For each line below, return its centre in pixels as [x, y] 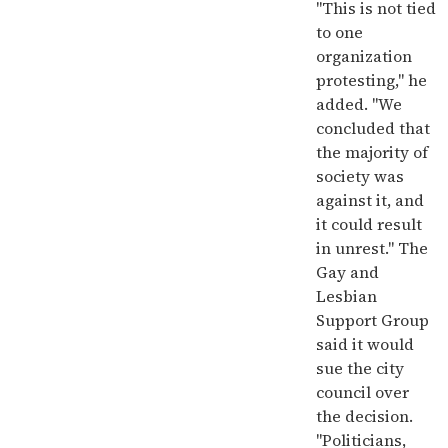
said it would [365, 344]
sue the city [360, 368]
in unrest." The [372, 248]
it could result [369, 224]
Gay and [347, 272]
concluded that [373, 128]
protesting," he [371, 80]
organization [364, 56]
